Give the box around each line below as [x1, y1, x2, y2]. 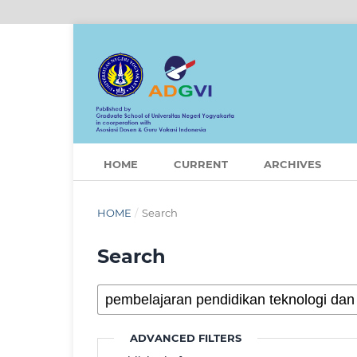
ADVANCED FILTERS [130, 331, 242, 345]
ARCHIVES [263, 158, 321, 171]
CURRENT [173, 158, 228, 171]
